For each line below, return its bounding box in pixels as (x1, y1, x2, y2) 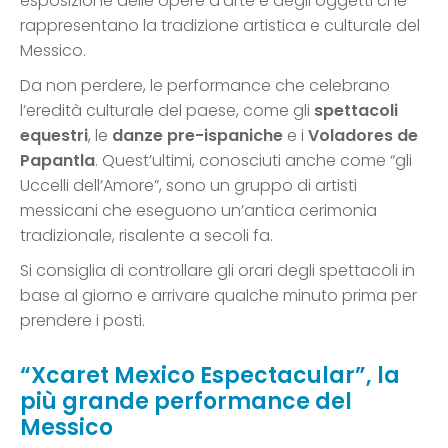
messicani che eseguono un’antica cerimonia (20, 199, 377, 223)
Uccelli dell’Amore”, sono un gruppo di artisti (20, 174, 357, 198)
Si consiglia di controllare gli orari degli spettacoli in (20, 259, 415, 283)
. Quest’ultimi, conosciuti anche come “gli (95, 149, 412, 173)
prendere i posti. (20, 309, 145, 333)
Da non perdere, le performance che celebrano (20, 74, 390, 98)
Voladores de (308, 124, 418, 148)
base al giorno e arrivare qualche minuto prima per (20, 284, 417, 308)
